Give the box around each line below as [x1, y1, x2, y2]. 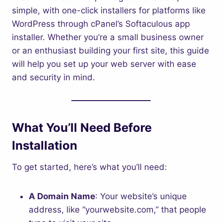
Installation [12, 138, 77, 153]
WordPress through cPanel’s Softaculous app [12, 19, 190, 29]
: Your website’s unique [95, 191, 187, 201]
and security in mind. [12, 72, 95, 82]
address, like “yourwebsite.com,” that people [29, 205, 206, 215]
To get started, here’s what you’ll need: [12, 162, 167, 172]
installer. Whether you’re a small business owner [12, 32, 204, 42]
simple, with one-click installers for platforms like [12, 5, 206, 15]
